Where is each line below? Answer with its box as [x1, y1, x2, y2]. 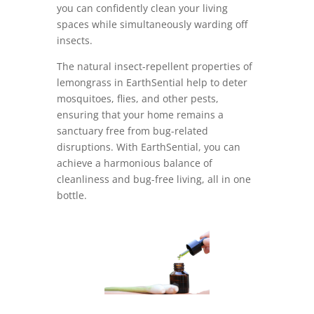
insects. [56, 34, 93, 48]
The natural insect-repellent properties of [56, 60, 252, 74]
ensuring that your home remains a [56, 108, 224, 122]
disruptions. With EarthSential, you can [56, 140, 240, 154]
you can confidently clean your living [56, 1, 228, 15]
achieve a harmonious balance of [56, 156, 212, 170]
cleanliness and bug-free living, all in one [56, 172, 251, 186]
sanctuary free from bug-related [56, 124, 208, 138]
